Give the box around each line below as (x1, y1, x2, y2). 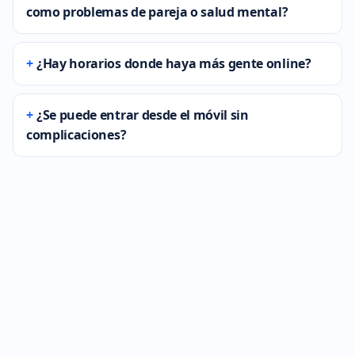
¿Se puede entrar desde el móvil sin (36, 105, 249, 124)
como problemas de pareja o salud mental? (26, 2, 288, 21)
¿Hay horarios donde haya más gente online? (36, 54, 311, 72)
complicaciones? (26, 125, 127, 143)
